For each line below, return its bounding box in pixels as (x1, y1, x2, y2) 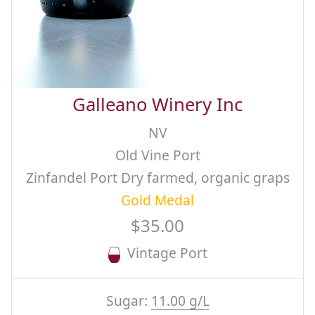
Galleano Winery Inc (72, 92, 243, 117)
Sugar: (105, 291, 151, 311)
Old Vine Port (115, 146, 200, 165)
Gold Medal (121, 191, 194, 210)
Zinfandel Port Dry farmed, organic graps (25, 168, 290, 188)
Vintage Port (120, 243, 207, 263)
